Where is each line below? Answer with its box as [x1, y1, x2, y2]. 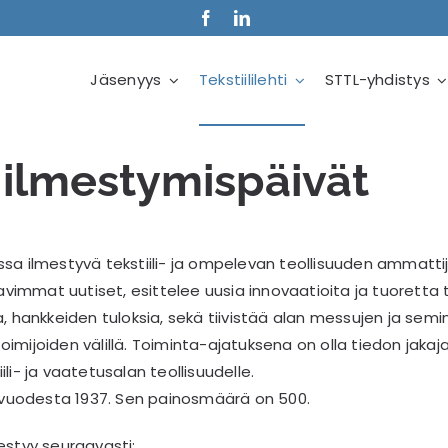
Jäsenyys [90, 69, 162, 90]
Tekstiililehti [199, 69, 288, 90]
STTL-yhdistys [324, 69, 430, 90]
